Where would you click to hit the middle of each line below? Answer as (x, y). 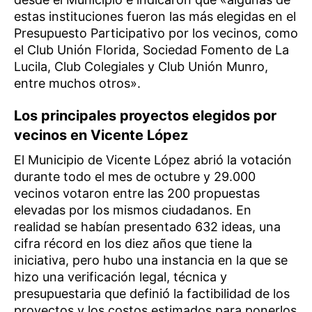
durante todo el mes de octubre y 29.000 (135, 176)
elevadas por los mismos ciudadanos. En (133, 210)
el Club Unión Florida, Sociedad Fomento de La (151, 49)
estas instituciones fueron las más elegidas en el (155, 16)
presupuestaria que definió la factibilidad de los (152, 293)
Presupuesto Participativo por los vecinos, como (156, 33)
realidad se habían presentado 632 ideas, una (147, 226)
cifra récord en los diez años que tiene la (133, 243)
